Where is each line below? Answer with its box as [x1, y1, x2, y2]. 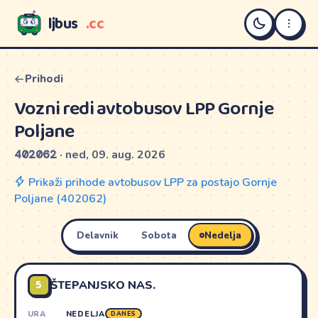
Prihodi [25, 71, 63, 86]
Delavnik [77, 229, 119, 242]
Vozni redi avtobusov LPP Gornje [14, 93, 273, 124]
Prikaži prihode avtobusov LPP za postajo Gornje [26, 174, 277, 190]
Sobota [141, 229, 177, 242]
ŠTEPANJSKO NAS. [50, 277, 155, 293]
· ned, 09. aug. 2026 [57, 146, 165, 163]
